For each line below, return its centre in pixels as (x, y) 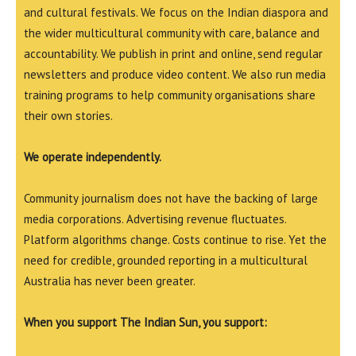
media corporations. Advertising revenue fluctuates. (155, 219)
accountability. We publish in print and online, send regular (173, 54)
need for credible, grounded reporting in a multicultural (166, 261)
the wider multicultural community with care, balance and (172, 33)
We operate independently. (93, 157)
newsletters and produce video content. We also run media (175, 75)
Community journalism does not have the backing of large (171, 199)
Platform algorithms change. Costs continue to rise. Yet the (175, 240)
